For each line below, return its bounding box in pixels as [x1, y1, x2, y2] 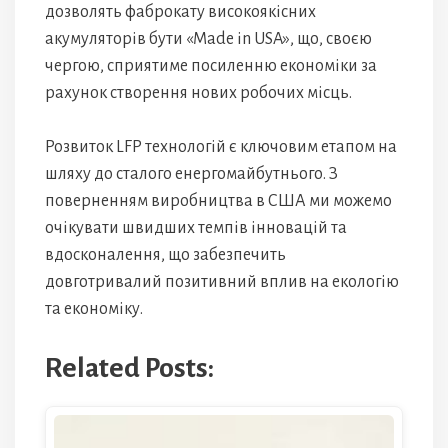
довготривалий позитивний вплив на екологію [45, 273, 399, 291]
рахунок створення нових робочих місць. [45, 84, 352, 102]
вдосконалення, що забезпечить [45, 246, 286, 264]
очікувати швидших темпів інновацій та [45, 219, 347, 237]
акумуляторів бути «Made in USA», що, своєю [45, 30, 372, 48]
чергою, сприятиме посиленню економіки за [45, 57, 377, 75]
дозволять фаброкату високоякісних [45, 3, 316, 21]
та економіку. [45, 300, 143, 318]
